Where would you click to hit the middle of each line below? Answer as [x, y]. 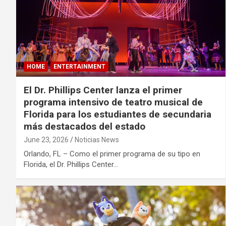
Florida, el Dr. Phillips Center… [71, 165]
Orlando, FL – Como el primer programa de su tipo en [112, 154]
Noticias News [97, 140]
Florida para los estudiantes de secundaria [118, 115]
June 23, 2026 [46, 140]
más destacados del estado [84, 127]
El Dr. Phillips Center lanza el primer [103, 90]
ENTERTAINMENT [79, 67]
